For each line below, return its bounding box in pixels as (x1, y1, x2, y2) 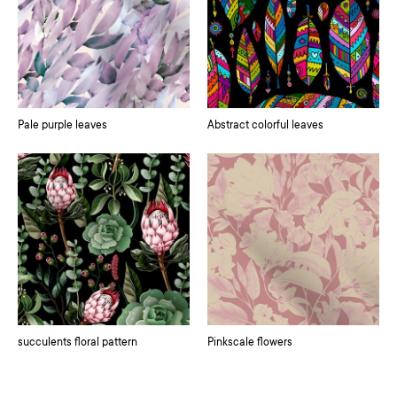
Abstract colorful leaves (207, 119, 323, 132)
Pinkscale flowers (207, 336, 292, 349)
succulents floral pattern (18, 336, 137, 349)
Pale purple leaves (18, 119, 107, 132)
